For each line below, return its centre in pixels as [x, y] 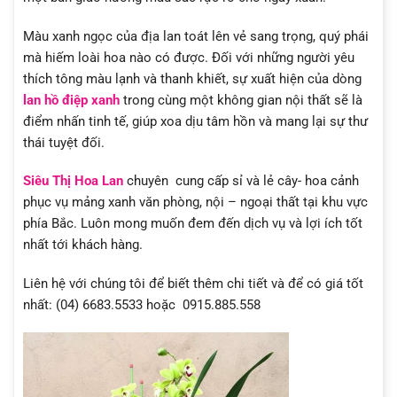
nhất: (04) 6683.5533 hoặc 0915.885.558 [142, 304]
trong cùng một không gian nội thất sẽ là [241, 100]
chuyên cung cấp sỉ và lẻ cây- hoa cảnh [241, 181]
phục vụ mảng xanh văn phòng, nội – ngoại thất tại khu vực [195, 202]
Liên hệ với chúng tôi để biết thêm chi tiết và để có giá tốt [193, 283]
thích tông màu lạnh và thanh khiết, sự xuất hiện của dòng [192, 78]
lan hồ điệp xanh [71, 100]
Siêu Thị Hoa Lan [73, 181]
